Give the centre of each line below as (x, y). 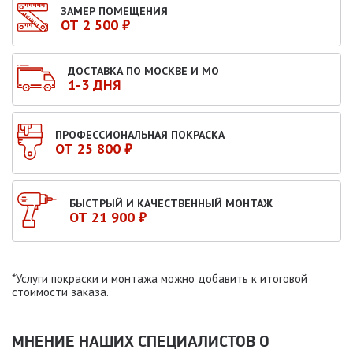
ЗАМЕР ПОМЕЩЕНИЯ (114, 11)
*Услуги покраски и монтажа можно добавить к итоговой (160, 278)
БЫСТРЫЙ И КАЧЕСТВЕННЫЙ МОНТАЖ (171, 203)
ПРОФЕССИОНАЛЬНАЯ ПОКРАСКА (140, 135)
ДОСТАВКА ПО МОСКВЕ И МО (143, 71)
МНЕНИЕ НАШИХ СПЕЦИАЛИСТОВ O (141, 341)
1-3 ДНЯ (95, 85)
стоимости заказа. (60, 292)
